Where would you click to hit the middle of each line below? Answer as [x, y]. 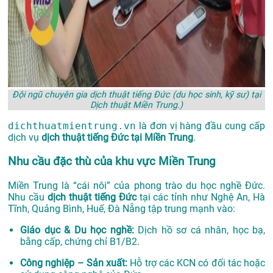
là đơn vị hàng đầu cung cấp [200, 126]
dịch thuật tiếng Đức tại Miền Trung [117, 138]
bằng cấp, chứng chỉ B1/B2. [80, 241]
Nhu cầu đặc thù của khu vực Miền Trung [112, 162]
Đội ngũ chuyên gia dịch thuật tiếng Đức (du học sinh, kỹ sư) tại [136, 95]
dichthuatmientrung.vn [72, 126]
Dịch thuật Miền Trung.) [136, 105]
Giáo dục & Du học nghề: [77, 230]
